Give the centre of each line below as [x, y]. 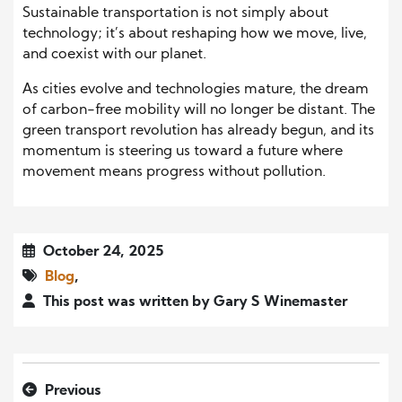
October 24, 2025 [101, 252]
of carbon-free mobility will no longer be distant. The [199, 110]
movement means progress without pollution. [174, 172]
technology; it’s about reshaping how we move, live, [195, 34]
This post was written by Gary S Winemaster [193, 302]
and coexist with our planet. [114, 54]
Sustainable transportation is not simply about [175, 13]
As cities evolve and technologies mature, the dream [196, 89]
